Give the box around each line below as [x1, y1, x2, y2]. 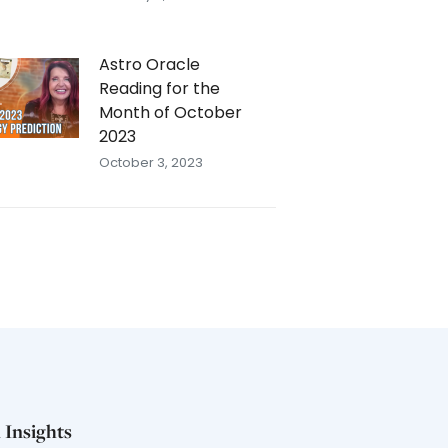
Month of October [99, 101, 242, 124]
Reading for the [99, 77, 220, 100]
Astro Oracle [99, 53, 200, 76]
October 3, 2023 [99, 153, 203, 172]
